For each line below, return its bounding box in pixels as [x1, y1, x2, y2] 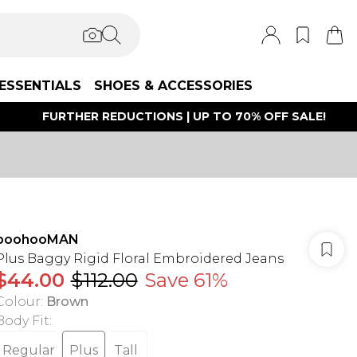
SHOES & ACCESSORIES [94, 78, 253, 93]
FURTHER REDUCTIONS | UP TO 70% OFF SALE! [41, 109, 326, 124]
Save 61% [143, 269, 228, 292]
